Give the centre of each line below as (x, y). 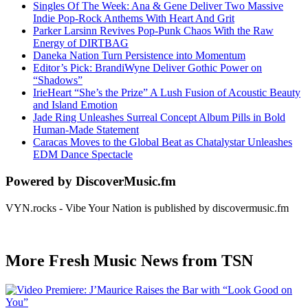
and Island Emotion (75, 105)
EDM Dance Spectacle (83, 155)
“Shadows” (58, 80)
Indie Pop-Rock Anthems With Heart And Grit (134, 19)
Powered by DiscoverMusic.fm (91, 181)
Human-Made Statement (86, 130)
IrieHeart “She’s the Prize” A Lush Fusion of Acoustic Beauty (167, 93)
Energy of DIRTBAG (81, 43)
